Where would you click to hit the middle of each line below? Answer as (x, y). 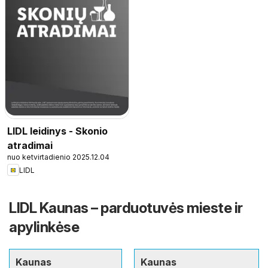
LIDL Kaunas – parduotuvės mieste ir (126, 208)
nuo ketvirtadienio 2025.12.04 (58, 157)
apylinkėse (44, 227)
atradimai (30, 146)
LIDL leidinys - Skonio (57, 131)
